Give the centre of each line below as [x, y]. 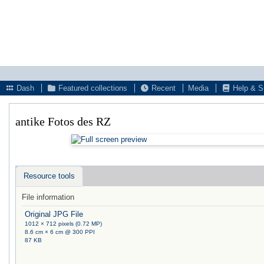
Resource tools [49, 176]
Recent [162, 88]
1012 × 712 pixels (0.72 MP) [64, 223]
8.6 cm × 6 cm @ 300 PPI [60, 232]
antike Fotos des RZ [66, 121]
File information [48, 197]
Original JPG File [54, 214]
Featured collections [92, 88]
